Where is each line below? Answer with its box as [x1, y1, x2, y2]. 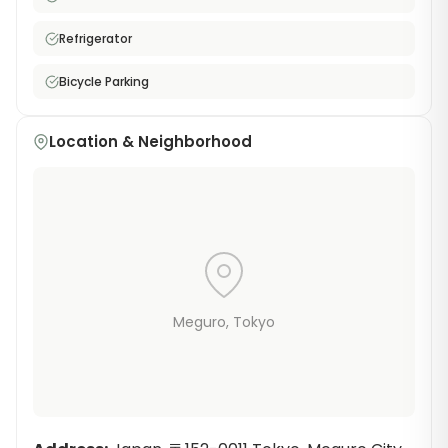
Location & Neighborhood [49, 131, 252, 152]
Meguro [173, 312, 226, 332]
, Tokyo [226, 312, 275, 332]
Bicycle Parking [59, 73, 149, 90]
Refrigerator [59, 30, 132, 47]
